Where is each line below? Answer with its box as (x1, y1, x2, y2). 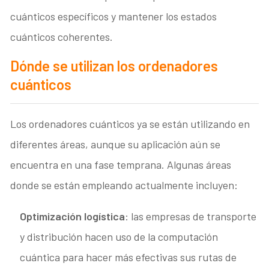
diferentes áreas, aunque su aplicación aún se (10, 137, 221, 151)
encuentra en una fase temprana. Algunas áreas (10, 157, 232, 171)
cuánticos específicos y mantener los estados (10, 9, 217, 23)
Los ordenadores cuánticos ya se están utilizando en (10, 116, 250, 130)
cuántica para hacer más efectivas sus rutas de (20, 250, 237, 264)
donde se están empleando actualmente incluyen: (10, 178, 238, 192)
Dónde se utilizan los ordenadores (10, 56, 219, 74)
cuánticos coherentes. (10, 29, 113, 43)
